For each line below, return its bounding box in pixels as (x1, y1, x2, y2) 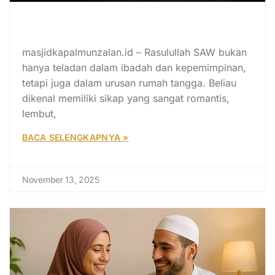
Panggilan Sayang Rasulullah (22, 14, 209, 29)
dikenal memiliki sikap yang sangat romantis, (22, 91, 230, 104)
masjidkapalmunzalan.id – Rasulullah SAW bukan (22, 45, 247, 58)
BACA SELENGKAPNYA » (22, 131, 129, 142)
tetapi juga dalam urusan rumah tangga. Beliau (22, 76, 236, 89)
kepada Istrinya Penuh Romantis (22, 29, 233, 45)
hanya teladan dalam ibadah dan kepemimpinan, (22, 61, 246, 74)
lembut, (22, 107, 56, 120)
